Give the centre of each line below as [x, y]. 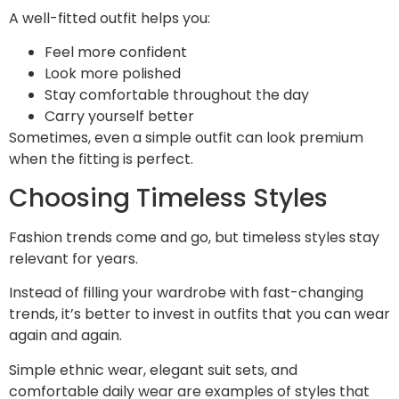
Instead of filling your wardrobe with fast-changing [186, 293]
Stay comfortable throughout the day [177, 95]
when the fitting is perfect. [101, 159]
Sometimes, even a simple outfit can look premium [186, 138]
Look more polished [113, 74]
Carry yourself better [119, 117]
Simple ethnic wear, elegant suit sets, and [153, 370]
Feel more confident [116, 53]
